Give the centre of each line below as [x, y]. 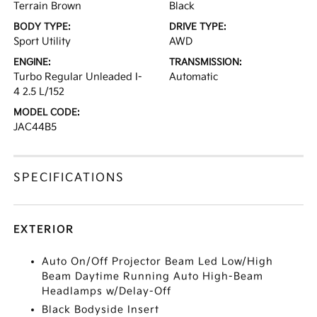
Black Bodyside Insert [101, 310]
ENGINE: [33, 62]
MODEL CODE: [47, 113]
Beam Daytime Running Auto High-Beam [153, 276]
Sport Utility [42, 41]
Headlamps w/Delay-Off [107, 291]
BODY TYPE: [42, 27]
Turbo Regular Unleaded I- [78, 77]
